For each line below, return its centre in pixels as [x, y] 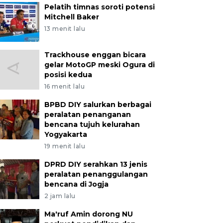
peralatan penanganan [87, 114]
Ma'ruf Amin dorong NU [88, 214]
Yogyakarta [65, 134]
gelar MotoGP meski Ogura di [99, 65]
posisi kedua [68, 75]
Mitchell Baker [71, 17]
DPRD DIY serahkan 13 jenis [96, 164]
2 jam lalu [60, 196]
